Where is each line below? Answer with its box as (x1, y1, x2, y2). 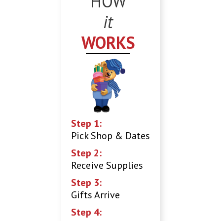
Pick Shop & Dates (71, 129, 150, 143)
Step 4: (71, 206, 102, 219)
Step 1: (71, 117, 102, 130)
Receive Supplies (71, 159, 143, 172)
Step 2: (71, 147, 102, 160)
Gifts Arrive (71, 188, 120, 202)
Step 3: (71, 176, 102, 189)
